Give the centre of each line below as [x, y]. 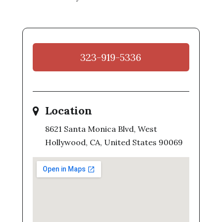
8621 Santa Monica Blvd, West [101, 129]
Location [68, 111]
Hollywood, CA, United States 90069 [114, 142]
